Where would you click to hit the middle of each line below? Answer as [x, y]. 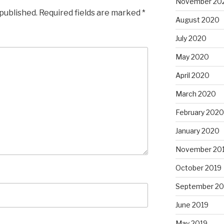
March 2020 [195, 94]
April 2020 [192, 75]
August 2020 [197, 20]
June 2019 [192, 205]
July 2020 [191, 38]
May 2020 [192, 57]
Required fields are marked [90, 12]
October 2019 [198, 168]
